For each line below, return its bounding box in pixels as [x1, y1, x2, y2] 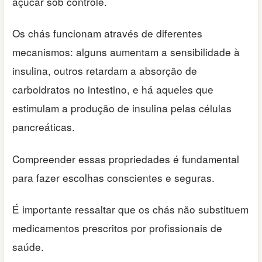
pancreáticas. [12, 119, 75, 135]
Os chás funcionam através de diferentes [12, 26, 202, 41]
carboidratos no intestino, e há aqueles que [12, 82, 213, 97]
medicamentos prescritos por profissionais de [12, 220, 222, 235]
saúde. [12, 239, 44, 254]
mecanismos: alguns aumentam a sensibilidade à [12, 44, 240, 60]
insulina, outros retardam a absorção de [12, 63, 197, 78]
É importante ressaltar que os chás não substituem [12, 201, 249, 216]
